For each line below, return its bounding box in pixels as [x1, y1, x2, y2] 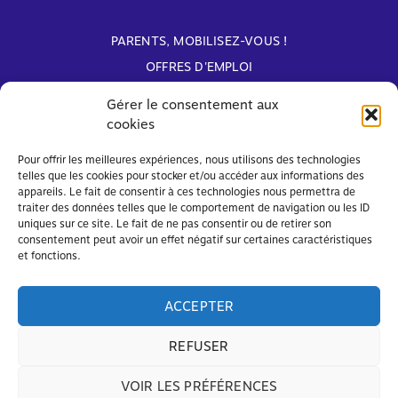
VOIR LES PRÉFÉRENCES [120, 378, 278, 394]
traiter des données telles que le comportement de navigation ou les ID [18, 202, 370, 214]
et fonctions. [18, 250, 81, 262]
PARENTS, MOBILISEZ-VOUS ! [110, 34, 288, 49]
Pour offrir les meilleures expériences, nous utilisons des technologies [18, 154, 361, 166]
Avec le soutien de [136, 147, 262, 164]
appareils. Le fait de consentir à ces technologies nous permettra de [18, 186, 355, 198]
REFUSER [169, 338, 229, 354]
